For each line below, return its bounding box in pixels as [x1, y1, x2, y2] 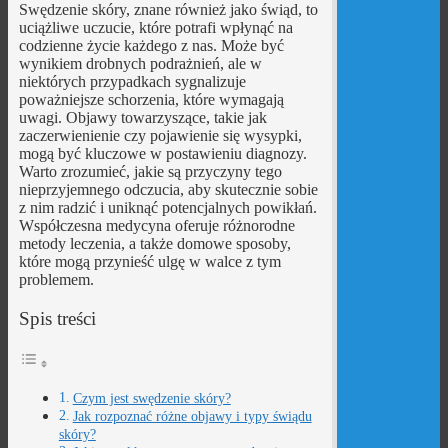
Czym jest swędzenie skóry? [72, 390, 231, 407]
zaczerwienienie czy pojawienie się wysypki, [18, 126, 302, 144]
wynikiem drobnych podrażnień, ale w [18, 54, 262, 72]
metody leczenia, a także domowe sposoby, [18, 234, 291, 252]
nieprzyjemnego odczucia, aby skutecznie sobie [18, 180, 318, 198]
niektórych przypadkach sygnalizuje [18, 72, 246, 90]
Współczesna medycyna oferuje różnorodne [18, 216, 295, 234]
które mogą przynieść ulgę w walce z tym [18, 252, 281, 270]
